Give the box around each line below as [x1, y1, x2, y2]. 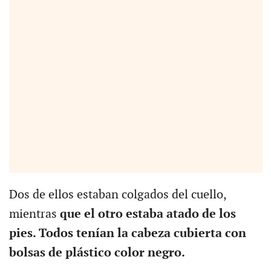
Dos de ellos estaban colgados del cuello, [8, 187, 226, 202]
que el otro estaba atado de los [59, 206, 236, 221]
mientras [8, 206, 60, 221]
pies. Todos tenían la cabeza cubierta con [8, 226, 246, 241]
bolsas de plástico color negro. [8, 245, 188, 260]
